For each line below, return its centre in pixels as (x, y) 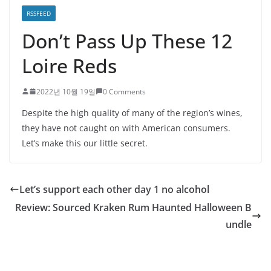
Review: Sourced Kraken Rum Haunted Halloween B (133, 207)
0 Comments (124, 91)
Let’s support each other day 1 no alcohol (114, 189)
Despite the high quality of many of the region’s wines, (132, 113)
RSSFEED (39, 13)
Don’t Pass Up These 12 (127, 41)
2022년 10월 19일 (66, 91)
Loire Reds (69, 65)
